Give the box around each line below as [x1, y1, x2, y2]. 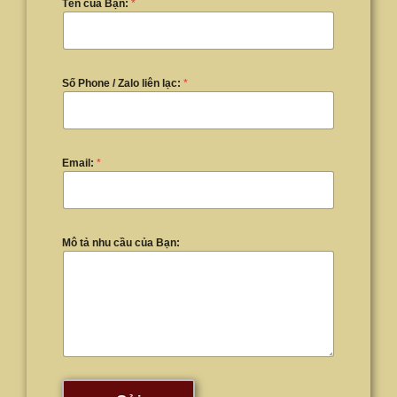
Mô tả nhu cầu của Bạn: [62, 236, 180, 249]
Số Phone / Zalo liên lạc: [62, 76, 183, 90]
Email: [62, 156, 97, 169]
